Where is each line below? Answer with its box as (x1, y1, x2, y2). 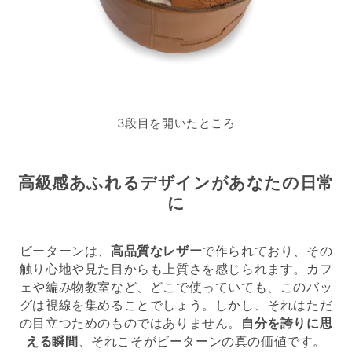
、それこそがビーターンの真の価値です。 (78, 333, 326, 350)
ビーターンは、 (19, 243, 111, 259)
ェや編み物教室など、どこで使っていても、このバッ (19, 279, 333, 295)
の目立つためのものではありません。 (19, 315, 241, 332)
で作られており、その (202, 243, 333, 259)
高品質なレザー (111, 243, 203, 259)
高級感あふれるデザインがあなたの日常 (18, 173, 334, 193)
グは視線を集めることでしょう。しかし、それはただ (19, 297, 333, 313)
